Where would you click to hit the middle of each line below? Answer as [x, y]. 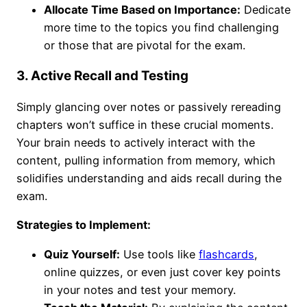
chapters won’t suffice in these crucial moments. [145, 125]
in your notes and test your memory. [140, 290]
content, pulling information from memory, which [146, 161]
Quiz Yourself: [82, 254]
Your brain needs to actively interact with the [136, 143]
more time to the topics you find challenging [161, 28]
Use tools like [159, 254]
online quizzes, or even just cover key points [162, 272]
